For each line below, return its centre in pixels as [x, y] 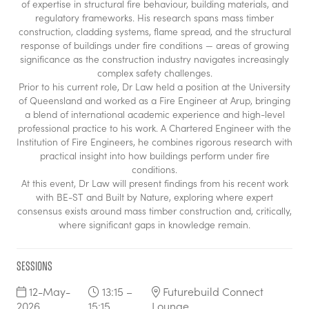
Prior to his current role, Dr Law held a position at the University [154, 87]
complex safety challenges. [154, 73]
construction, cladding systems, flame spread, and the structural [154, 32]
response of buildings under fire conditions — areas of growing [154, 46]
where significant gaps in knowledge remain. [154, 225]
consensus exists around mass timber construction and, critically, [154, 211]
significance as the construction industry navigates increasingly [154, 59]
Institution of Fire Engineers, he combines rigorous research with [154, 142]
